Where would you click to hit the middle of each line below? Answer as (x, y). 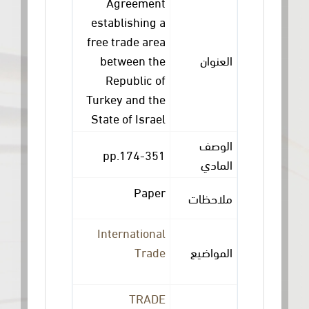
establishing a (160, 21)
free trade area (158, 40)
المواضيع (243, 251)
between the (165, 59)
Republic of (168, 79)
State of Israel (160, 117)
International (163, 232)
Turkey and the (158, 98)
